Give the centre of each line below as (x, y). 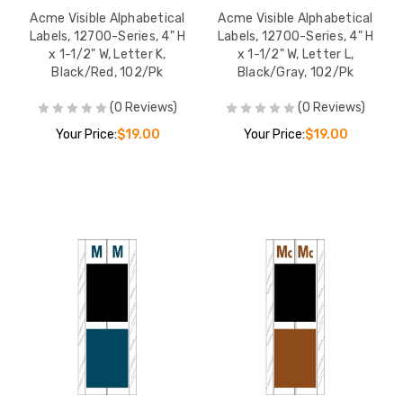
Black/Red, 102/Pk (107, 72)
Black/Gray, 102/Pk (296, 72)
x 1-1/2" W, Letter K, (107, 54)
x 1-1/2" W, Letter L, (296, 54)
